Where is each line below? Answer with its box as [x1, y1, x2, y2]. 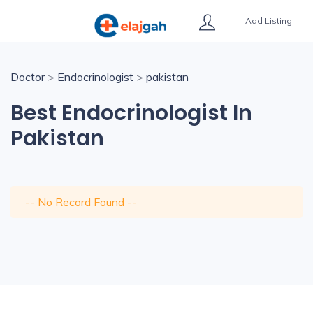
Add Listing [245, 15, 292, 26]
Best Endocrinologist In [10, 99, 252, 128]
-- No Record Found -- [25, 195, 137, 209]
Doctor [10, 70, 45, 84]
